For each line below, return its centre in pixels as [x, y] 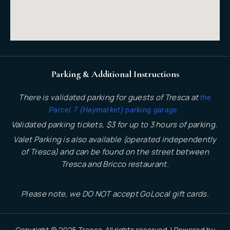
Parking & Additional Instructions [115, 74]
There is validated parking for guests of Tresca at [109, 97]
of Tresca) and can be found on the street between [115, 151]
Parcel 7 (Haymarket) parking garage [113, 110]
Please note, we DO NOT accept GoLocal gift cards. [115, 194]
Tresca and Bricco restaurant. [115, 164]
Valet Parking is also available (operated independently [115, 139]
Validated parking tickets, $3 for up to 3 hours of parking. [115, 124]
